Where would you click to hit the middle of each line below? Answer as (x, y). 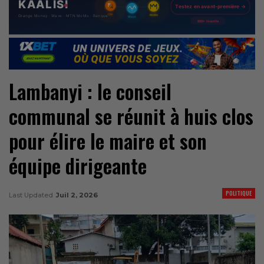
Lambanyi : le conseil (90, 91)
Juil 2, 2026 (77, 195)
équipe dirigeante (78, 166)
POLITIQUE (239, 193)
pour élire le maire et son (108, 141)
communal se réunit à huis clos (131, 116)
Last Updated (32, 195)
